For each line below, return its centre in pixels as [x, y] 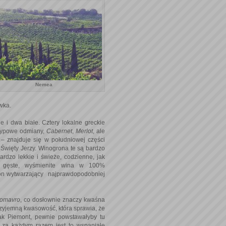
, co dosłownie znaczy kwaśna [63, 200]
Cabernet [60, 131]
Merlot [84, 131]
